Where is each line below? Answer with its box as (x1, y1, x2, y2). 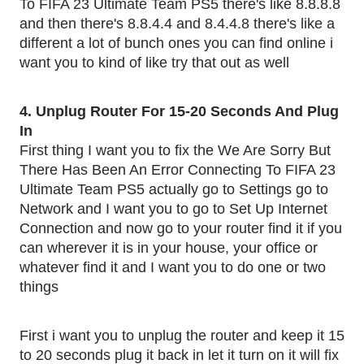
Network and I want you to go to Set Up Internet (19, 201, 327, 217)
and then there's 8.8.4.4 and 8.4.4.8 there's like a (19, 15, 335, 32)
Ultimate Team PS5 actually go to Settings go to (19, 181, 328, 197)
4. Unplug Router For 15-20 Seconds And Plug (19, 103, 339, 119)
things (19, 279, 63, 295)
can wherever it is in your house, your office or (19, 240, 318, 256)
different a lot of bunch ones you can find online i (19, 35, 333, 51)
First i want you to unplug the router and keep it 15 (19, 327, 344, 344)
